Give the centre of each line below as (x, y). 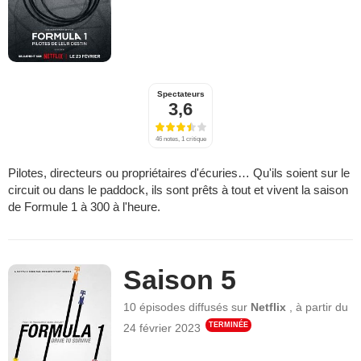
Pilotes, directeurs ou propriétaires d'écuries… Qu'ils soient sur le (179, 172)
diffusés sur (220, 307)
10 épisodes (155, 307)
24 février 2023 (162, 328)
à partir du (322, 307)
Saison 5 (180, 279)
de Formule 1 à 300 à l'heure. (84, 206)
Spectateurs (180, 93)
